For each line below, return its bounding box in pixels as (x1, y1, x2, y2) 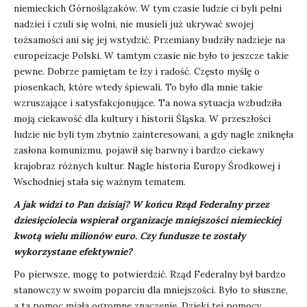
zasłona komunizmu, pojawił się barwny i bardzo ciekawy (14, 144, 264, 157)
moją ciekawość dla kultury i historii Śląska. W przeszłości (14, 112, 271, 125)
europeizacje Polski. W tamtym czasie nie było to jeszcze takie (14, 49, 288, 62)
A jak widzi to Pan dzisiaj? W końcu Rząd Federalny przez (14, 198, 269, 211)
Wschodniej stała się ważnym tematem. (14, 175, 186, 188)
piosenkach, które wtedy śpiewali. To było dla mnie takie (14, 81, 262, 94)
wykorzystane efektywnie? (14, 245, 132, 258)
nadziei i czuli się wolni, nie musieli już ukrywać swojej (14, 18, 254, 31)
